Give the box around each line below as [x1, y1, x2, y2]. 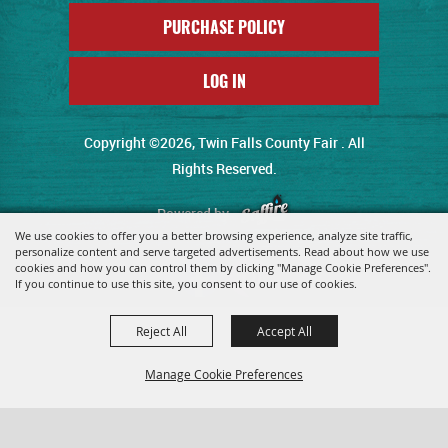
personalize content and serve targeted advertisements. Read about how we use [15, 244, 429, 259]
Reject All [136, 323, 187, 339]
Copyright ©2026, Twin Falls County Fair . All [83, 133, 365, 152]
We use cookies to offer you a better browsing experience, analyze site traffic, [15, 228, 413, 243]
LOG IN [202, 69, 246, 93]
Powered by [157, 204, 238, 223]
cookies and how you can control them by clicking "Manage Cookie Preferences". [15, 260, 431, 275]
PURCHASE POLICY [163, 15, 285, 39]
